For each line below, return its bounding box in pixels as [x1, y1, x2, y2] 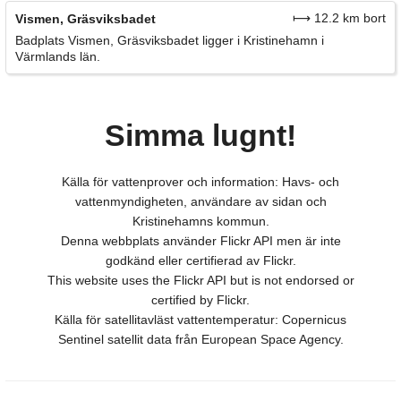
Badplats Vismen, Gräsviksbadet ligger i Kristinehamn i [15, 32, 324, 47]
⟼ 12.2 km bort [293, 10, 386, 25]
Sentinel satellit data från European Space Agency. [57, 331, 344, 346]
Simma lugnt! [105, 117, 296, 152]
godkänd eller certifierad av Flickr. [105, 252, 296, 268]
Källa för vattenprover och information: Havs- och [62, 174, 339, 189]
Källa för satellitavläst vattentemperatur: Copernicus [55, 311, 346, 327]
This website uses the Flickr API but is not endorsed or [47, 272, 354, 287]
